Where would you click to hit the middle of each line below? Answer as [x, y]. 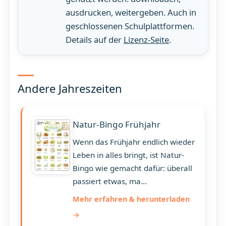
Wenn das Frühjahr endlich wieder [133, 142]
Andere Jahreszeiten [70, 89]
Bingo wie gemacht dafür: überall [132, 168]
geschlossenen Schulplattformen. [130, 26]
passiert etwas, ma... [109, 181]
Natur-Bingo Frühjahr [116, 125]
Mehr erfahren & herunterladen [131, 199]
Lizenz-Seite [146, 39]
